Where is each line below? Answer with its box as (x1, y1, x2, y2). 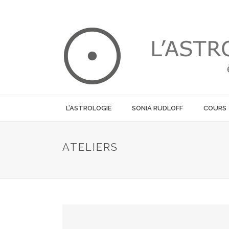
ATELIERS (62, 141, 118, 153)
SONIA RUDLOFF (131, 104, 183, 112)
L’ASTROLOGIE (65, 104, 111, 112)
